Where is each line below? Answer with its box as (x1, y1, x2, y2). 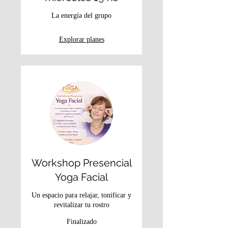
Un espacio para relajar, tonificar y (32, 191, 131, 199)
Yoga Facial (55, 171, 108, 184)
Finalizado (66, 218, 97, 226)
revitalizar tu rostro (53, 201, 109, 209)
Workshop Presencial (31, 157, 132, 169)
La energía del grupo (51, 12, 111, 20)
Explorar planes (59, 36, 104, 44)
